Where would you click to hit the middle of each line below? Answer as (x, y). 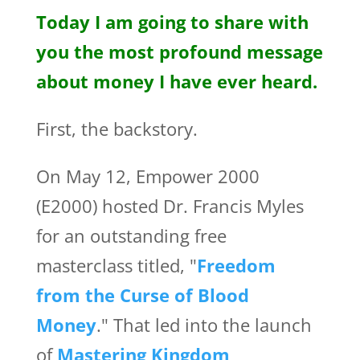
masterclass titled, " (116, 266)
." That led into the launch (204, 325)
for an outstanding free (131, 236)
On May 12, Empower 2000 (147, 176)
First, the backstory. (117, 129)
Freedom (236, 266)
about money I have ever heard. (176, 82)
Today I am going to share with (172, 22)
